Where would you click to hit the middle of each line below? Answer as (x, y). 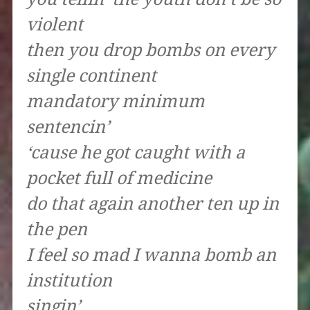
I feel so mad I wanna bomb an (151, 255)
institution (69, 281)
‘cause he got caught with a (135, 153)
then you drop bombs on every (150, 51)
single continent (91, 76)
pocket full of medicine (119, 179)
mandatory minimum (115, 102)
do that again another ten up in (152, 204)
